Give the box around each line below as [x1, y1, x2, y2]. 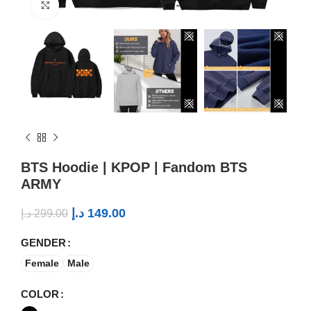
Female [25, 258, 59, 269]
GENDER [21, 236, 66, 249]
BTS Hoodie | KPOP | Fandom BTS [21, 159, 247, 175]
